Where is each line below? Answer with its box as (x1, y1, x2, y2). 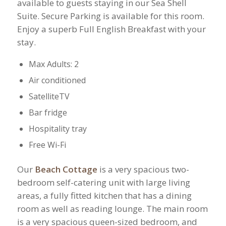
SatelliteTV (28, 91, 70, 102)
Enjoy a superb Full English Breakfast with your (17, 23, 206, 35)
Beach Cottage (34, 163, 97, 176)
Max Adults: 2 (28, 59, 79, 70)
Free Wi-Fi (28, 139, 66, 151)
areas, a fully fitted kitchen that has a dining (17, 190, 192, 202)
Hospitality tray (28, 123, 87, 135)
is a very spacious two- (97, 163, 189, 176)
